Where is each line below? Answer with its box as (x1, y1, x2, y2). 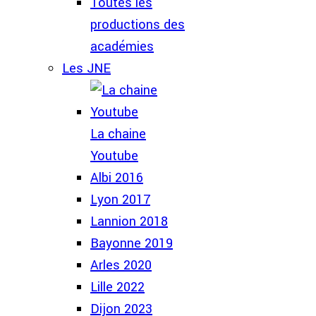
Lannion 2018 (90, 212, 168, 231)
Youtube (90, 147, 138, 165)
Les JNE (62, 59, 111, 78)
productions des (90, 16, 185, 34)
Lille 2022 (90, 278, 145, 296)
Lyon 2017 (90, 190, 150, 209)
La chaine (90, 125, 146, 143)
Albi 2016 (90, 169, 143, 187)
